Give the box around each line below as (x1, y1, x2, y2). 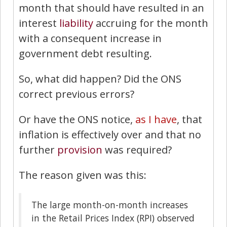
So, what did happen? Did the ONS (19, 71, 181, 86)
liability (59, 16, 93, 30)
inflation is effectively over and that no (19, 127, 201, 141)
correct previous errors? (19, 87, 134, 101)
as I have (135, 112, 177, 126)
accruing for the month (93, 16, 208, 30)
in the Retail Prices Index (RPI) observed (31, 211, 195, 224)
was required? (102, 142, 172, 157)
